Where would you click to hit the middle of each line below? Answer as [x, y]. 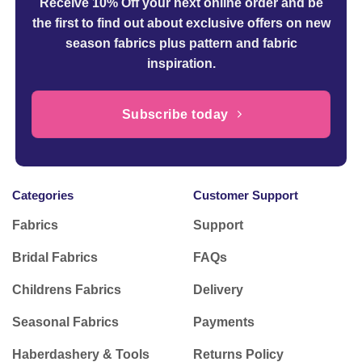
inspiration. [181, 63]
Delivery [218, 290]
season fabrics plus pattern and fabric [181, 43]
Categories [43, 196]
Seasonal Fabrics [65, 322]
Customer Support [246, 196]
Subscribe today [175, 114]
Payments [224, 322]
